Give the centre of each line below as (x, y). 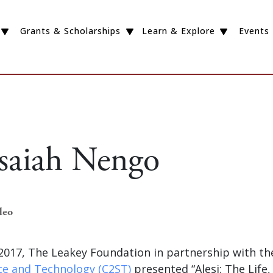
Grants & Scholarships (70, 31)
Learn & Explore (178, 31)
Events (254, 31)
